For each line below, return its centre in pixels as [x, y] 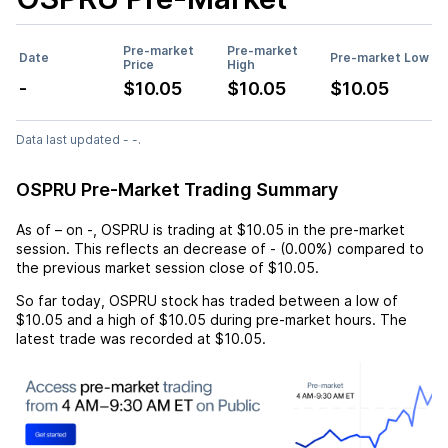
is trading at [193, 229]
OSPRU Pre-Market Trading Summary [177, 189]
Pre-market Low [379, 57]
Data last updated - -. [78, 139]
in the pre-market [344, 229]
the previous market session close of [142, 267]
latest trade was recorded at [115, 338]
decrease [215, 248]
